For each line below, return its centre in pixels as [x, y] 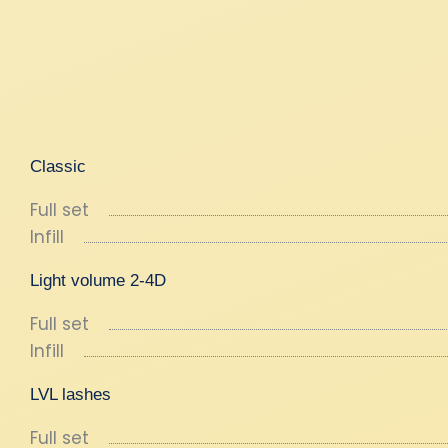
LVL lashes [70, 394]
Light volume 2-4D [98, 280]
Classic [58, 166]
